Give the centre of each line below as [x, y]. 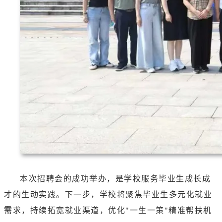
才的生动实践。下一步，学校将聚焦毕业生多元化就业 [108, 195]
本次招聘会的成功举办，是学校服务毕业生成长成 [115, 179]
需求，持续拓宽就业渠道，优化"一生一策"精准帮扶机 [108, 211]
